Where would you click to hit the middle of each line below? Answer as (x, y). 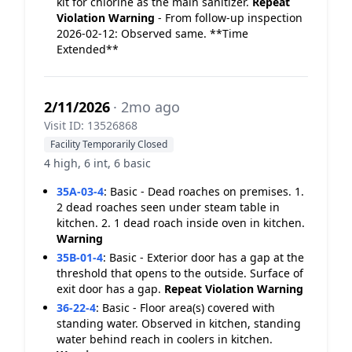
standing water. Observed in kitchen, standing (179, 323)
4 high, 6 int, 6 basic (97, 163)
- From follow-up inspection (229, 18)
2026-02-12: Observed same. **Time (152, 33)
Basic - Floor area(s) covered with (189, 308)
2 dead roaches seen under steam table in (168, 207)
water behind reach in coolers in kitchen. (165, 339)
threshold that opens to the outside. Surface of (180, 273)
